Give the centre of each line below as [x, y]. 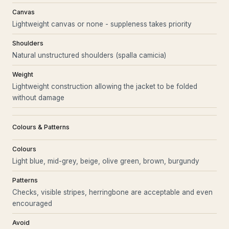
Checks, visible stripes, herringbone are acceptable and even [112, 192]
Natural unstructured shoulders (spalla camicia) [89, 55]
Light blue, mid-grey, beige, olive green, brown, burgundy [106, 161]
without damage [38, 97]
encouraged [32, 203]
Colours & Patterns [41, 127]
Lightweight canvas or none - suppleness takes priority [102, 24]
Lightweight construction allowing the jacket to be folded [105, 86]
